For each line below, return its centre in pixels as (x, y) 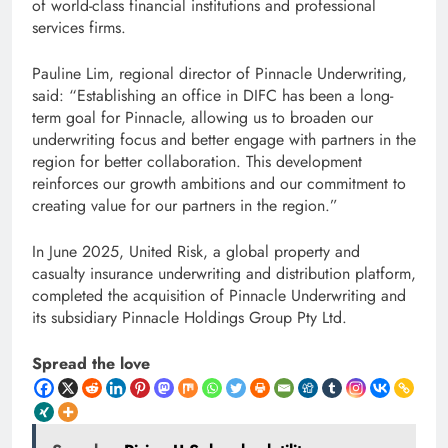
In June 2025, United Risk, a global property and (196, 251)
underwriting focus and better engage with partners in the (224, 139)
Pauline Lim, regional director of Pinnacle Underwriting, (219, 73)
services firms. (79, 27)
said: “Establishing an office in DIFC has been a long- (212, 95)
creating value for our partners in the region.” (185, 205)
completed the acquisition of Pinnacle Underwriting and (219, 295)
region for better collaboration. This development (197, 161)
